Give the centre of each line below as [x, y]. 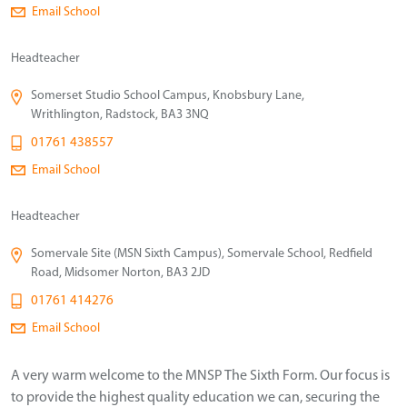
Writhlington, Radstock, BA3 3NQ [120, 114]
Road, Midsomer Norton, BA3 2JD [121, 273]
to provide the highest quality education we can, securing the [195, 397]
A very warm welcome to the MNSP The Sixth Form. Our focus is [200, 376]
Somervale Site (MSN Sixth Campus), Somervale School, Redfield [202, 253]
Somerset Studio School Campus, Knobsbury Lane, [168, 95]
